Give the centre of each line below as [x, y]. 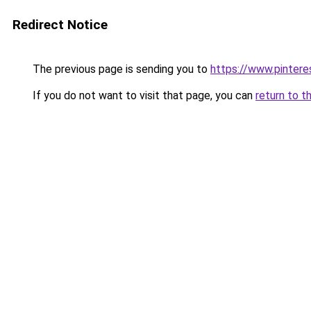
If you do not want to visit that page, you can [143, 95]
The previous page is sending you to [120, 69]
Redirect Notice [60, 25]
